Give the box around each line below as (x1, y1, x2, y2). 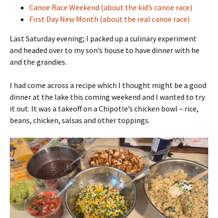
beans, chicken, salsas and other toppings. (10, 115, 150, 125)
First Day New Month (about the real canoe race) (29, 14, 190, 24)
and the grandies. (10, 56, 67, 67)
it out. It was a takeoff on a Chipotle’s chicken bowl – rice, (10, 103, 199, 113)
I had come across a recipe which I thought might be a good (10, 80, 206, 90)
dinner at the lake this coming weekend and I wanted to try (10, 91, 205, 102)
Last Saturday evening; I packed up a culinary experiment (10, 33, 197, 43)
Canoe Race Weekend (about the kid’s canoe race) (29, 2, 192, 12)
